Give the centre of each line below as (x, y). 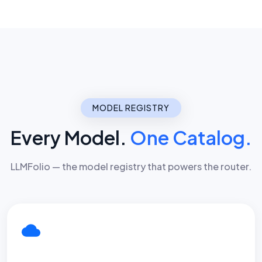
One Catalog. (191, 137)
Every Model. (70, 137)
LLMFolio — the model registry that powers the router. (131, 166)
